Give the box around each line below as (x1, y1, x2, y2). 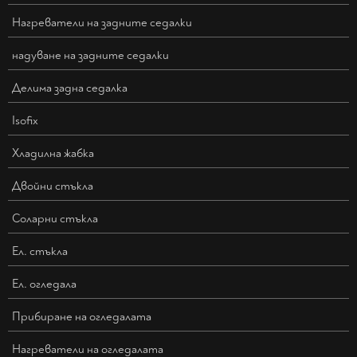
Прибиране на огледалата (12, 309, 151, 325)
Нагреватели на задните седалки (12, 15, 192, 31)
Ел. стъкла (12, 244, 68, 260)
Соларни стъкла (12, 211, 98, 227)
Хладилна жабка (12, 146, 94, 162)
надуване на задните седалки (12, 48, 169, 64)
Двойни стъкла (12, 178, 93, 194)
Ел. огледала (12, 277, 76, 292)
